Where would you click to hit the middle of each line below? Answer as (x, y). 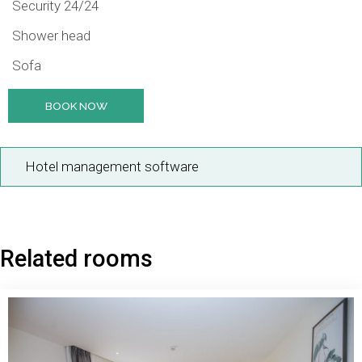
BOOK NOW (76, 105)
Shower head (51, 36)
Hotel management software (112, 166)
